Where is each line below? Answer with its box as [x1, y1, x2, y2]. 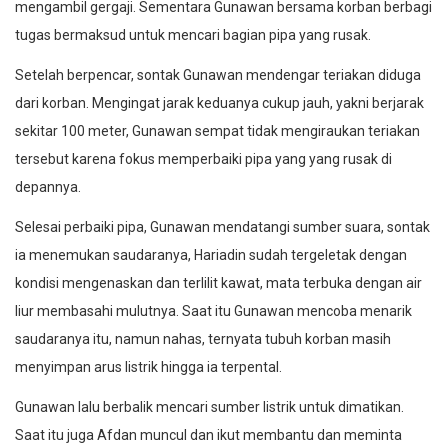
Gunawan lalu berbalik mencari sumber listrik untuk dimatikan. [15, 398, 404, 415]
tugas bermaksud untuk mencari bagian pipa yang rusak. [15, 26, 371, 43]
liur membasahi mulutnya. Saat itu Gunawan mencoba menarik [15, 302, 412, 319]
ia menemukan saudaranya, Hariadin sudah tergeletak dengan [15, 246, 407, 263]
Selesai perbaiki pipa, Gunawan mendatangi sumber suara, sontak [15, 218, 430, 235]
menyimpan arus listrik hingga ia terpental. [15, 358, 282, 375]
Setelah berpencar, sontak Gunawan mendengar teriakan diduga [15, 66, 421, 83]
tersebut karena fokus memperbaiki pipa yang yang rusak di [15, 150, 392, 167]
